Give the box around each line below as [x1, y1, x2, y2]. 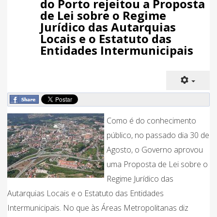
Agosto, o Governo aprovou [107, 144, 203, 155]
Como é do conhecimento [107, 115, 196, 126]
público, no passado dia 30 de [107, 130, 209, 140]
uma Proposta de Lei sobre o [107, 159, 208, 170]
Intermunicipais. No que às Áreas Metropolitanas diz [7, 202, 188, 213]
